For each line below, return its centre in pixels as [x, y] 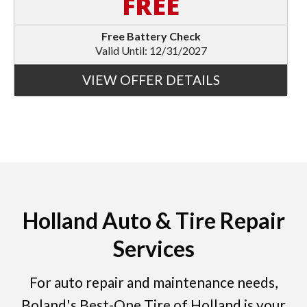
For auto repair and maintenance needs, [153, 282]
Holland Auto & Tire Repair [153, 220]
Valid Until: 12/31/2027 [151, 50]
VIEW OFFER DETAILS [151, 79]
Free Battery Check [151, 36]
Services [153, 248]
